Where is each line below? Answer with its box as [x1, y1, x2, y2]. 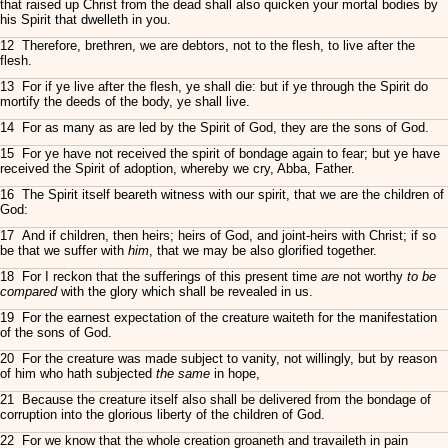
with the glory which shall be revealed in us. [57, 284, 313, 299]
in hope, [210, 366, 260, 381]
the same [156, 366, 210, 381]
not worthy [339, 269, 407, 284]
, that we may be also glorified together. [149, 243, 377, 258]
